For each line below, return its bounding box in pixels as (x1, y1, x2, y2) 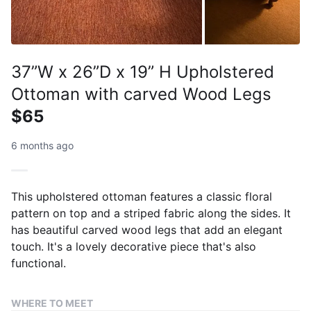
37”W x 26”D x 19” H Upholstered (11, 61, 274, 82)
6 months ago (11, 139, 74, 151)
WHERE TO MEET (11, 296, 93, 309)
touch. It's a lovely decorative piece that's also (11, 239, 256, 253)
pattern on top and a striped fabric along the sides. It (11, 205, 291, 220)
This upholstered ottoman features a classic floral (11, 189, 272, 203)
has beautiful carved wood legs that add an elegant (11, 222, 283, 237)
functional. (11, 255, 66, 270)
